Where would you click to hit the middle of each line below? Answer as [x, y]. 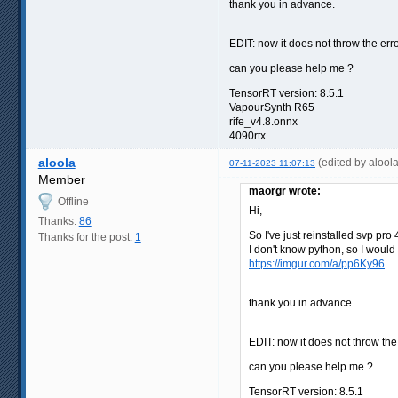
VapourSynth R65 [272, 107]
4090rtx [247, 135]
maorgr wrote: [285, 191]
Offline [73, 201]
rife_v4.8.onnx [263, 121]
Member [61, 179]
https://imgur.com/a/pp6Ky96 [317, 263]
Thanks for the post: [86, 237]
